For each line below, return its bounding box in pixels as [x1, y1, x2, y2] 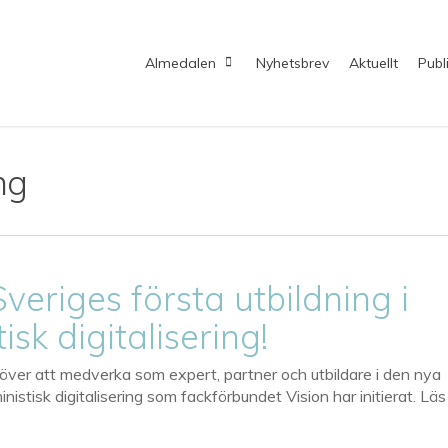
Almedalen [145, 54, 216, 72]
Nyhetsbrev [256, 54, 329, 72]
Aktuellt [349, 54, 398, 72]
